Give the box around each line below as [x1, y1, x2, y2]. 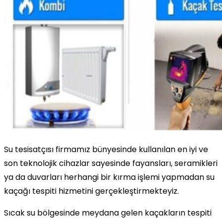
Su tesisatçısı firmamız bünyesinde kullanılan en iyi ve [4, 143, 208, 155]
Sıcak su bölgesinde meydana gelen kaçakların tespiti [4, 207, 212, 219]
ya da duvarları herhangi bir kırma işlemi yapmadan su [4, 171, 215, 183]
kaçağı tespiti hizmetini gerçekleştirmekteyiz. [4, 185, 179, 197]
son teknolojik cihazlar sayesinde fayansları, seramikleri [4, 157, 218, 169]
